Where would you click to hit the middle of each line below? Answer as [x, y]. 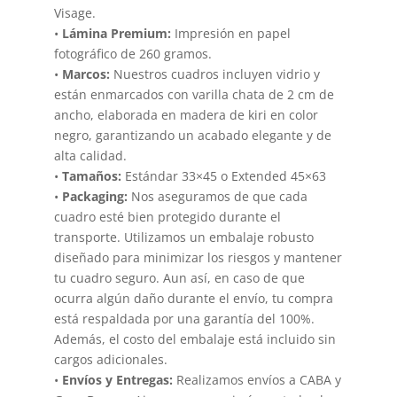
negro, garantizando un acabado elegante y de [192, 135]
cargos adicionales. [110, 359]
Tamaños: [91, 175]
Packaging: [94, 196]
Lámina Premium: [116, 33]
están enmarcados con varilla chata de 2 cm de [194, 94]
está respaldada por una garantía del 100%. [184, 318]
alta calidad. [90, 155]
